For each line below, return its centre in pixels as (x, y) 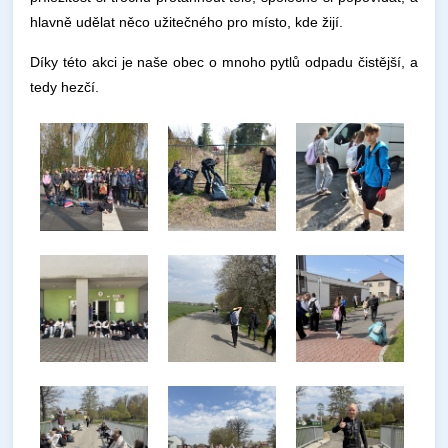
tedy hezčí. (65, 87)
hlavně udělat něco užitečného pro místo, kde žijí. (187, 22)
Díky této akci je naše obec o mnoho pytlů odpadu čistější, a (224, 62)
